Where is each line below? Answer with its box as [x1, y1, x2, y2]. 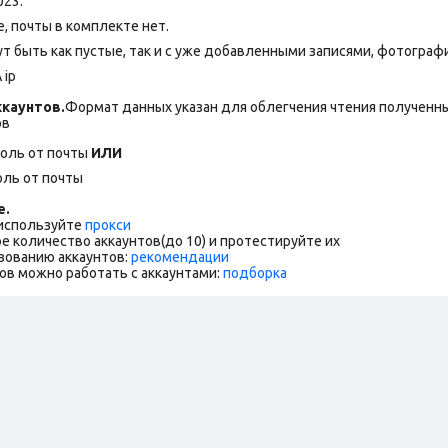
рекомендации [131, 248, 229, 265]
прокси [85, 216, 131, 233]
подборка [223, 264, 287, 281]
